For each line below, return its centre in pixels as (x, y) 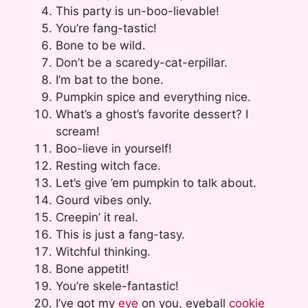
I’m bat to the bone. (110, 79)
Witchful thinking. (103, 251)
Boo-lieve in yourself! (114, 148)
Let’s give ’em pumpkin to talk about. (156, 183)
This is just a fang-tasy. (120, 234)
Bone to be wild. (101, 45)
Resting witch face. (108, 165)
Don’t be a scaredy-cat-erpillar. (142, 62)
